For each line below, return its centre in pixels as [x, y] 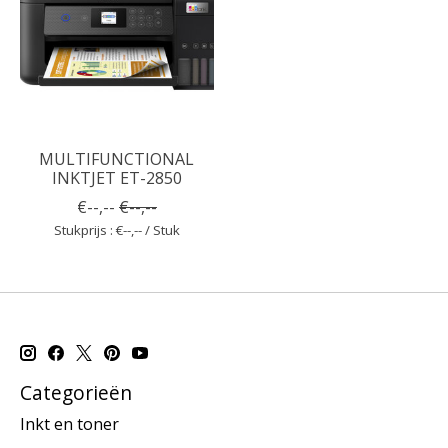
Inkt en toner [69, 424]
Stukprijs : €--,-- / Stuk [116, 229]
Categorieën [76, 392]
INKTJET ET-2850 [116, 177]
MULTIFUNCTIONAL [117, 158]
